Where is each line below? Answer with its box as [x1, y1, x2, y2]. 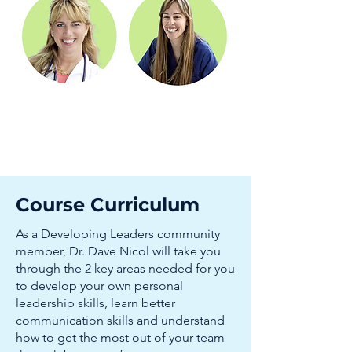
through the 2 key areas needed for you [16, 261, 235, 276]
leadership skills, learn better [16, 295, 175, 310]
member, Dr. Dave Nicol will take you [16, 244, 221, 258]
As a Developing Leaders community [16, 226, 220, 241]
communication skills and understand [16, 313, 225, 328]
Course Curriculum [16, 193, 200, 216]
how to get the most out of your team [16, 330, 225, 345]
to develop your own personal [16, 278, 183, 293]
